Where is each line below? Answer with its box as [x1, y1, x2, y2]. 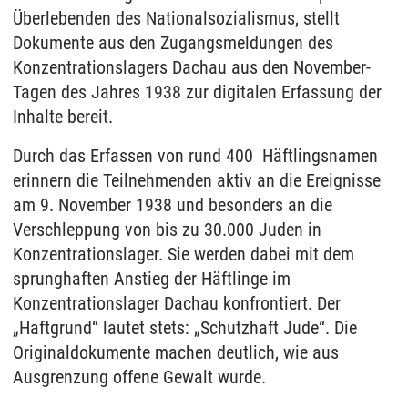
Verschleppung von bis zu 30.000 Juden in [13, 219, 321, 240]
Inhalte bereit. [13, 106, 113, 127]
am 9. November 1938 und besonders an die [13, 194, 332, 216]
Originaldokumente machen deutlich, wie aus [13, 342, 339, 363]
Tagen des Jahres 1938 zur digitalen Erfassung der [13, 81, 382, 103]
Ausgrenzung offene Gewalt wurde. [13, 366, 266, 388]
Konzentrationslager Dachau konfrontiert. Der [13, 292, 341, 314]
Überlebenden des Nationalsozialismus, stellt [13, 7, 340, 29]
